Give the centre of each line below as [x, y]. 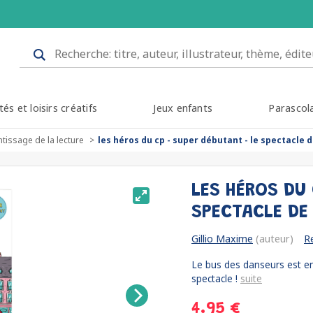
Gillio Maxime [222, 239]
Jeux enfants [183, 108]
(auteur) [273, 239]
